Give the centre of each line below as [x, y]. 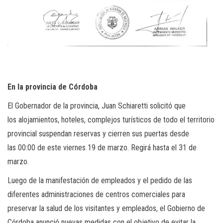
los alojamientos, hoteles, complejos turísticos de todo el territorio [111, 120]
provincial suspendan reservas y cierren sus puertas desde [98, 134]
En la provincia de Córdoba [53, 87]
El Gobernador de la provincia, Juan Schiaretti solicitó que [97, 106]
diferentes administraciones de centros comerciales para [96, 195]
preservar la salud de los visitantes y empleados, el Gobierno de [106, 209]
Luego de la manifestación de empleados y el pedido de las [100, 181]
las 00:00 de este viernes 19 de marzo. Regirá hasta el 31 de [102, 148]
